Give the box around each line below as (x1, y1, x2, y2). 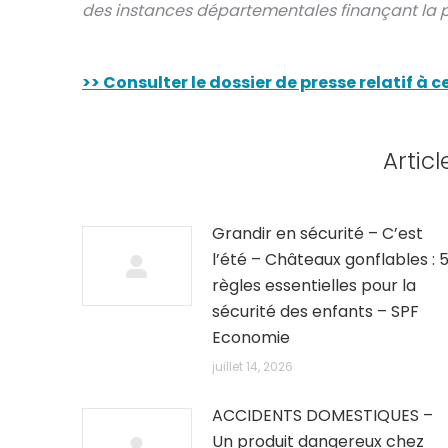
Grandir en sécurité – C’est (212, 222, 423, 245)
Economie (212, 326, 290, 349)
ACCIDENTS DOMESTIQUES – (212, 404, 433, 427)
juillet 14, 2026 (212, 358, 293, 375)
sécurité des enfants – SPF (212, 300, 419, 323)
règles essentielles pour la (212, 274, 416, 297)
